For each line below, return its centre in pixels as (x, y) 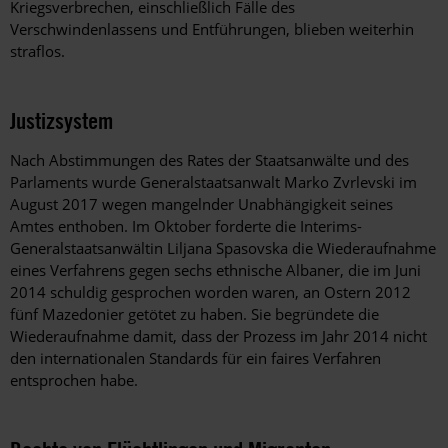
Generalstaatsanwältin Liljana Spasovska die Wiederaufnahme (223, 247)
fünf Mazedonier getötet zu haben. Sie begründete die (194, 313)
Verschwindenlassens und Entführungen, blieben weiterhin (212, 28)
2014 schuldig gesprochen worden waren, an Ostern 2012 (210, 291)
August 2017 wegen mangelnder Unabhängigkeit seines (201, 203)
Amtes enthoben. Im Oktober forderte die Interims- (186, 225)
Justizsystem (61, 120)
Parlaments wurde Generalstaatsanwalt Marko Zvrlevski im (213, 181)
